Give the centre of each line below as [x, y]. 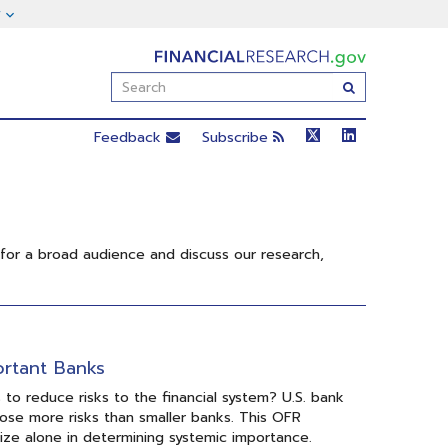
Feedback [130, 137]
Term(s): [137, 120]
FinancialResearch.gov [145, 57]
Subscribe [237, 137]
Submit [376, 86]
